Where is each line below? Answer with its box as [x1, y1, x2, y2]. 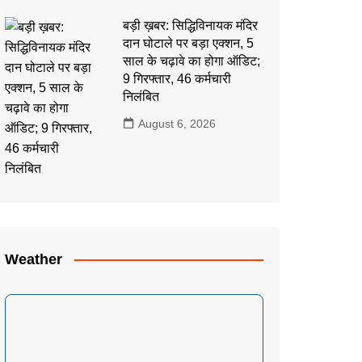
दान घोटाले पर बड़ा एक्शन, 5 [122, 36, 254, 50]
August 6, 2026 [137, 116, 216, 130]
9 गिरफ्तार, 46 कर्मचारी [122, 71, 231, 86]
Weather [5, 250, 62, 267]
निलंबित [122, 89, 159, 103]
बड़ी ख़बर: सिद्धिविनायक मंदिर [122, 18, 258, 32]
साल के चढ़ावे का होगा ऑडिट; [122, 53, 260, 68]
